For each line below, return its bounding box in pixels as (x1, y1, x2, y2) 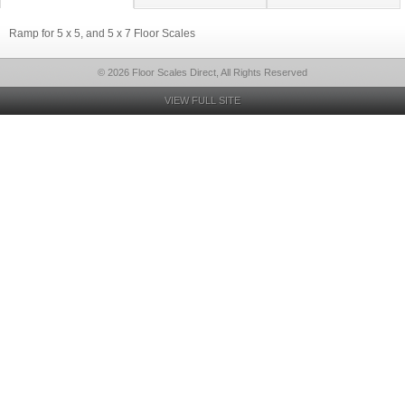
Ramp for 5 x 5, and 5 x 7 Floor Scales (9, 27, 195, 40)
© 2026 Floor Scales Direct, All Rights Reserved (98, 67, 307, 78)
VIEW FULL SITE (165, 95, 240, 106)
